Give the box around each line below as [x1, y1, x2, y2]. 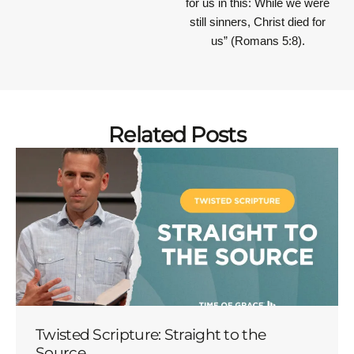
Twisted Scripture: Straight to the [36, 326, 266, 345]
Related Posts [108, 122, 246, 149]
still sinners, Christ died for [190, 15, 326, 29]
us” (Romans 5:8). [210, 34, 305, 48]
